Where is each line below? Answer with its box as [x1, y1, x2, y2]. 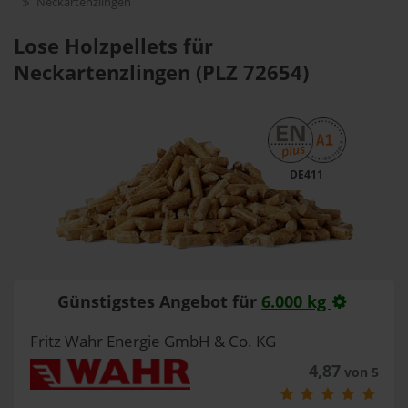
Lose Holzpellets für [14, 32, 213, 60]
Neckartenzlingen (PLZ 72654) [14, 58, 309, 87]
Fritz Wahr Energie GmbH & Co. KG [29, 331, 276, 352]
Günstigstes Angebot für [57, 290, 262, 312]
